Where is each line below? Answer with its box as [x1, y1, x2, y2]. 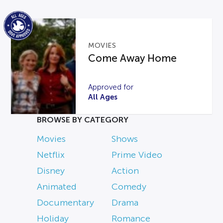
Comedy [111, 182, 146, 192]
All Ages [88, 93, 118, 102]
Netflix [37, 150, 65, 160]
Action [111, 166, 139, 176]
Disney [37, 166, 65, 176]
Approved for [88, 83, 134, 92]
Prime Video [111, 150, 162, 160]
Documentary [37, 198, 94, 208]
